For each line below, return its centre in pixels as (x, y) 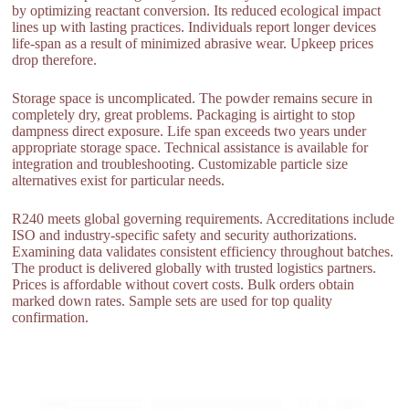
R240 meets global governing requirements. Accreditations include (204, 218)
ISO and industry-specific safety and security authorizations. (185, 235)
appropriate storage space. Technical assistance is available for (190, 147)
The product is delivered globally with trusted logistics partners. (194, 267)
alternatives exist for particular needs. (119, 180)
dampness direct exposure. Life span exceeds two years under (189, 131)
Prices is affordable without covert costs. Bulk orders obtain (184, 284)
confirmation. (51, 317)
